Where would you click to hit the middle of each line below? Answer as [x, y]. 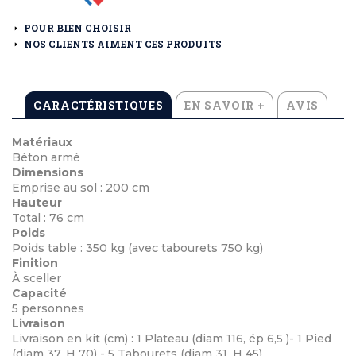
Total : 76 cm [48, 218]
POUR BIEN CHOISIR [77, 28]
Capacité [39, 294]
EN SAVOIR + [225, 106]
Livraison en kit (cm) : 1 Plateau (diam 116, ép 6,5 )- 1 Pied [172, 339]
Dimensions [48, 173]
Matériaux [42, 143]
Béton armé [46, 158]
